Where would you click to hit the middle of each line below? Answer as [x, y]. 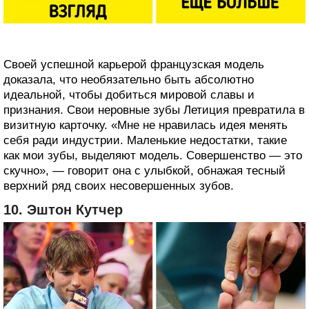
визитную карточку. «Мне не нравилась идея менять [146, 125]
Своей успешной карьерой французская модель [134, 64]
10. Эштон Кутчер [63, 209]
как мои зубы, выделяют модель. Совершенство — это [153, 155]
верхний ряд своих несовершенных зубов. [119, 186]
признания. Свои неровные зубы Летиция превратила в [154, 110]
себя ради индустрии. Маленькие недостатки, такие [145, 140]
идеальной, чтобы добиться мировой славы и [129, 94]
